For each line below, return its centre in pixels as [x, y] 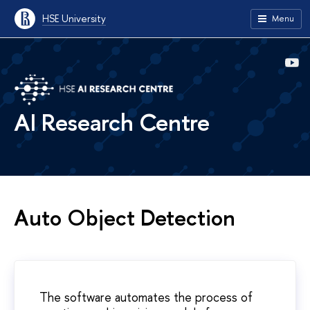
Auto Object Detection [125, 218]
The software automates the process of [146, 298]
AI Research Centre [112, 122]
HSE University [74, 18]
